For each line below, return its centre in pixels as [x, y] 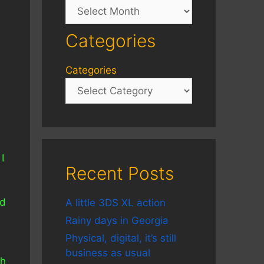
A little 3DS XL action [115, 203]
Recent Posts [120, 173]
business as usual [108, 253]
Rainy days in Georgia [117, 220]
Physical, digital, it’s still [121, 238]
